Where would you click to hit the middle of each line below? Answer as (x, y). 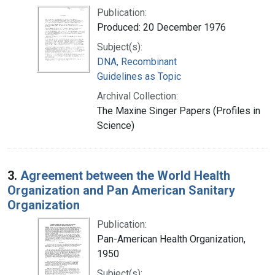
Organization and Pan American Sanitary (121, 190)
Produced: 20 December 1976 (161, 27)
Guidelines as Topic (139, 76)
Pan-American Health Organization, (171, 239)
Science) (116, 125)
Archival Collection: (137, 96)
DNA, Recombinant (137, 61)
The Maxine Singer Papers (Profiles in (179, 110)
